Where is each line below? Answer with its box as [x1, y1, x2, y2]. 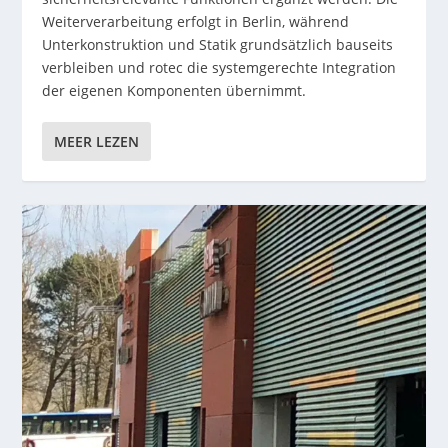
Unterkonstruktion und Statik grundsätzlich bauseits [42, 35, 394, 55]
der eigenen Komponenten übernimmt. [42, 81, 307, 101]
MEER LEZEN [54, 132, 140, 152]
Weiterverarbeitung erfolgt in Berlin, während [42, 12, 350, 32]
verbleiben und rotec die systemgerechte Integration [42, 58, 397, 78]
